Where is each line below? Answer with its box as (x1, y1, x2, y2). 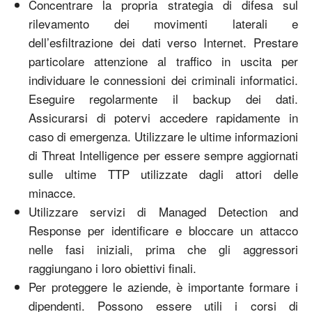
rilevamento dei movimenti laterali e (29, 14, 298, 32)
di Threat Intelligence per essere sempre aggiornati (29, 146, 298, 164)
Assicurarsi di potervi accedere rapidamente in (29, 108, 298, 126)
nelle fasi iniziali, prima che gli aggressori (29, 240, 298, 258)
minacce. (29, 183, 76, 201)
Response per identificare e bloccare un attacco (29, 221, 298, 239)
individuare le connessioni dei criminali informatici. (29, 70, 298, 88)
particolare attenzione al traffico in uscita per (29, 52, 298, 70)
